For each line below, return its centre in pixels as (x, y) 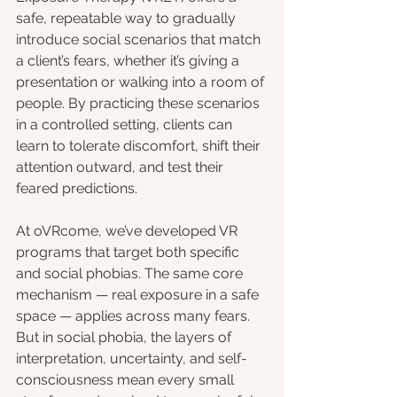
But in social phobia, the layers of (125, 338)
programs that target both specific (129, 253)
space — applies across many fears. (135, 316)
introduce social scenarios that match (140, 40)
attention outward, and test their (121, 167)
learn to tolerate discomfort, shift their (140, 146)
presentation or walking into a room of (142, 82)
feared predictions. (77, 189)
